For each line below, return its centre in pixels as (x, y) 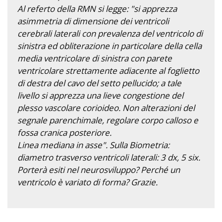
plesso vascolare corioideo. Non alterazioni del (106, 108)
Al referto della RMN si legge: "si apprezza (97, 9)
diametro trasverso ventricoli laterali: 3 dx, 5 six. (109, 158)
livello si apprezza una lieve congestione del (100, 96)
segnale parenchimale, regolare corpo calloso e (108, 120)
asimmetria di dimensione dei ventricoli (93, 21)
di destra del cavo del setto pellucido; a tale (99, 83)
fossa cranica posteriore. (64, 133)
